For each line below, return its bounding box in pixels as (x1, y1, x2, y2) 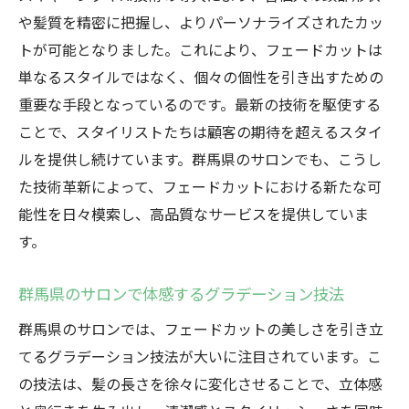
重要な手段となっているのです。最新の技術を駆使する (18, 93, 381, 115)
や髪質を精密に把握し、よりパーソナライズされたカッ (18, 11, 383, 33)
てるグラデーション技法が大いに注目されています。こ (18, 345, 382, 367)
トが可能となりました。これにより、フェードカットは (18, 38, 383, 60)
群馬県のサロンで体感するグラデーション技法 (18, 282, 344, 305)
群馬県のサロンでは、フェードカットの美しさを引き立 (18, 318, 383, 340)
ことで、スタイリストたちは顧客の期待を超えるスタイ (18, 121, 383, 142)
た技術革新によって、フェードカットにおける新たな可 (18, 175, 382, 197)
